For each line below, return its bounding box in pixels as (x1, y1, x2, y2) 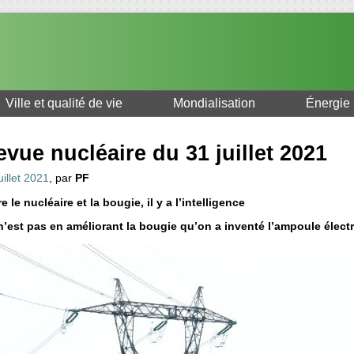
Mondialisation (173, 96, 255, 111)
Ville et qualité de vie (6, 96, 122, 111)
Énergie (306, 96, 350, 111)
